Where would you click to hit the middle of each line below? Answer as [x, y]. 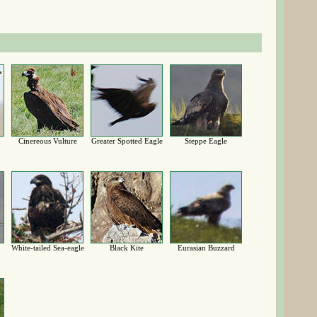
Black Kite [127, 248]
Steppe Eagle [206, 141]
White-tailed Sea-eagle [47, 248]
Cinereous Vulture [47, 141]
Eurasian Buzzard [206, 248]
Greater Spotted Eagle [127, 141]
